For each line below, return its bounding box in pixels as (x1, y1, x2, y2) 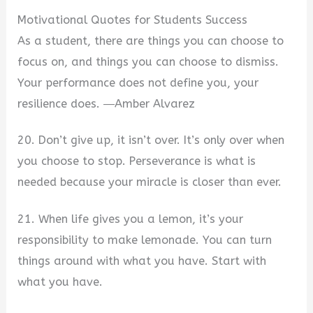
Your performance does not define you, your (17, 75, 259, 89)
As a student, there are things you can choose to (17, 34, 284, 48)
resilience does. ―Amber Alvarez (17, 96, 196, 110)
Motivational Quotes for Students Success (17, 13, 248, 27)
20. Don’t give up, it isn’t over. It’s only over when (17, 133, 285, 147)
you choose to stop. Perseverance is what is (17, 154, 256, 168)
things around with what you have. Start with (17, 254, 267, 268)
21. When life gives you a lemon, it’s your (17, 212, 244, 226)
